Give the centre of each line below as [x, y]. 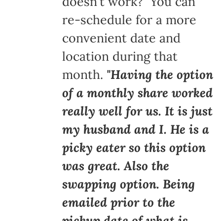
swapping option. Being [128, 184]
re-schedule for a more [129, 20]
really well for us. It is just [137, 111]
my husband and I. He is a [135, 129]
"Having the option [160, 75]
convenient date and [121, 38]
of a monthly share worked [137, 93]
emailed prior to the [118, 203]
